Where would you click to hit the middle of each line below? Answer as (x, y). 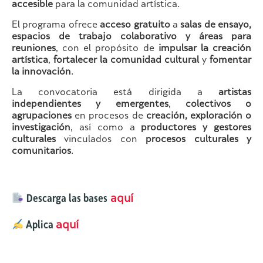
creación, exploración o (199, 117)
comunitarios (41, 152)
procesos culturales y (199, 140)
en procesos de (109, 117)
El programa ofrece (56, 26)
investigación (41, 129)
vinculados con (101, 140)
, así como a (106, 129)
